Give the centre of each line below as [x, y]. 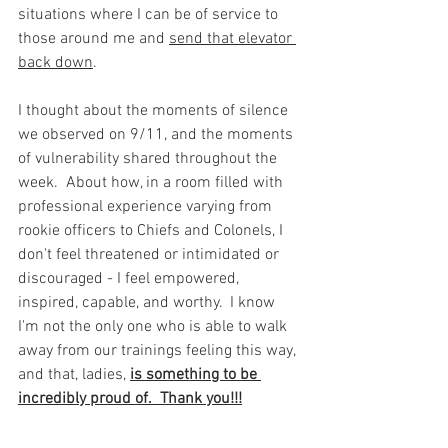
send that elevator [232, 39]
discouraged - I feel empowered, [130, 279]
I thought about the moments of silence [155, 111]
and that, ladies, [74, 375]
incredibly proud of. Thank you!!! [130, 399]
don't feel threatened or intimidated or [150, 255]
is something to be [195, 375]
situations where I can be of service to [150, 15]
